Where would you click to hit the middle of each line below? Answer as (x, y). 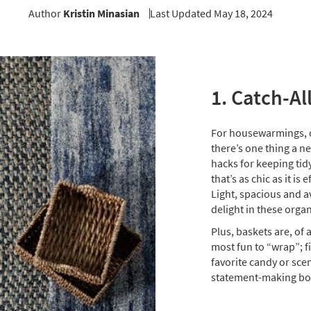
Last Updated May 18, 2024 (211, 13)
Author (45, 13)
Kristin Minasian (101, 13)
